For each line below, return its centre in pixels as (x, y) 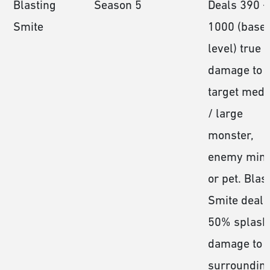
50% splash (238, 221)
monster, (231, 135)
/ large (225, 113)
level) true (234, 48)
